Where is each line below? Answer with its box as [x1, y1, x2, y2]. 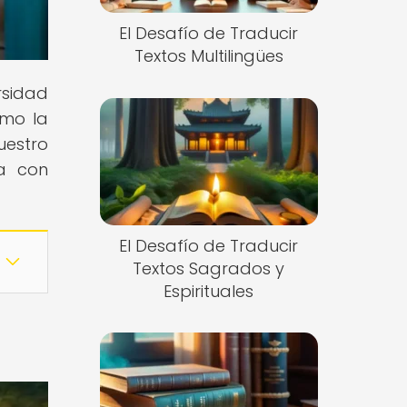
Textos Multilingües [134, 45, 283, 68]
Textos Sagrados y [133, 256, 285, 280]
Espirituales [164, 279, 254, 303]
